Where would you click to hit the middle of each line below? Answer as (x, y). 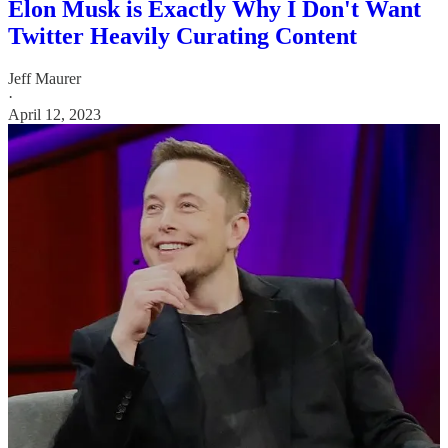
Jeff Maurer (44, 79)
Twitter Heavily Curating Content (182, 36)
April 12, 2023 (54, 115)
